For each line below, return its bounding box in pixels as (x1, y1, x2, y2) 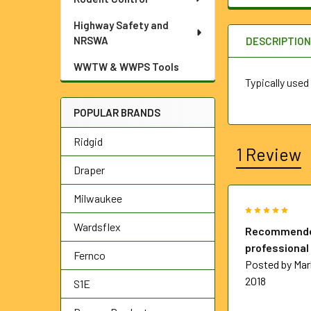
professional (245, 241, 310, 254)
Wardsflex (74, 220, 121, 233)
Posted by (245, 258, 294, 271)
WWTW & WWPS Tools (74, 60, 179, 73)
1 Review (236, 144, 302, 165)
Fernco (74, 249, 106, 262)
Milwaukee (74, 192, 122, 205)
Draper (74, 163, 105, 176)
